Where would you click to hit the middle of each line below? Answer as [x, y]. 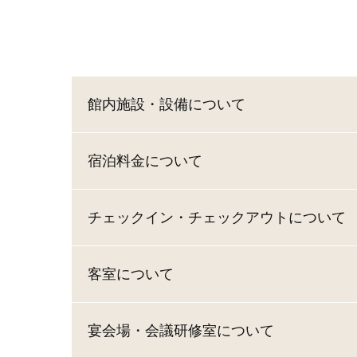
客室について [131, 274]
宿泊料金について [145, 161]
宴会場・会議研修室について [181, 331]
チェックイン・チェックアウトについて [217, 218]
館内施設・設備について [167, 104]
